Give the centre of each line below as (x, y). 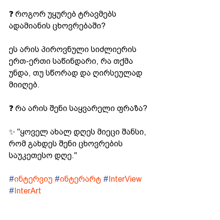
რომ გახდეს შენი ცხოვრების (67, 143)
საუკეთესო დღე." (43, 155)
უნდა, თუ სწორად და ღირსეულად (77, 73)
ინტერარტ (81, 179)
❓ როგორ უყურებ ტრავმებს (64, 14)
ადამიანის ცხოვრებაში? (57, 26)
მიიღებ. (24, 84)
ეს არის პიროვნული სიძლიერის (74, 49)
